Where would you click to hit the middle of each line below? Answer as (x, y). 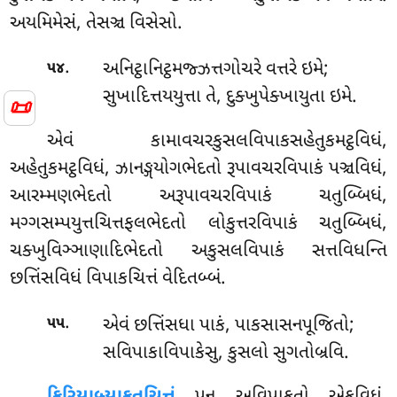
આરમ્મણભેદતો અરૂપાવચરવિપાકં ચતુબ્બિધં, (198, 197)
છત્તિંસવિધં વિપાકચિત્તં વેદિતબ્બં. (118, 280)
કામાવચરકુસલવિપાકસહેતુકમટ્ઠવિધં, (269, 142)
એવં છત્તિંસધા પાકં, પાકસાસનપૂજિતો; (228, 326)
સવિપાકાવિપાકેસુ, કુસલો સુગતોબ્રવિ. (226, 353)
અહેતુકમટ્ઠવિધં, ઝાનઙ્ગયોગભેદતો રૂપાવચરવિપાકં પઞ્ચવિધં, (198, 170)
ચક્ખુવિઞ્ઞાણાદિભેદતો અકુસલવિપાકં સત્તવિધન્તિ (198, 252)
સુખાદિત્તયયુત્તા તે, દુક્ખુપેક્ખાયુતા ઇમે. (230, 98)
